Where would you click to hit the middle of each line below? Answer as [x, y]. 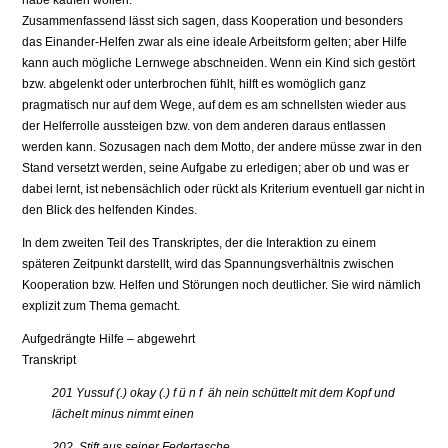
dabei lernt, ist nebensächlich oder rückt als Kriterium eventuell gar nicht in [224, 189]
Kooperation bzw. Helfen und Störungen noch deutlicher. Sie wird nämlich [222, 285]
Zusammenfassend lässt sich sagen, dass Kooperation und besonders [213, 21]
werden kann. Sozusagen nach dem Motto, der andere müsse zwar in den [222, 147]
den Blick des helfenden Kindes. [110, 210]
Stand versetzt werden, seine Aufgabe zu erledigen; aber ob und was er [216, 168]
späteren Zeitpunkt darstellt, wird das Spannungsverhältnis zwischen [208, 264]
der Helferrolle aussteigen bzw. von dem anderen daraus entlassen [204, 126]
